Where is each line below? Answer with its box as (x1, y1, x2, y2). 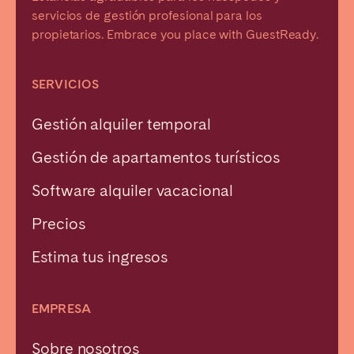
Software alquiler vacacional (32, 180, 233, 200)
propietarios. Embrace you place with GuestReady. (32, 26, 319, 42)
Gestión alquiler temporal (32, 114, 211, 134)
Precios (32, 213, 85, 233)
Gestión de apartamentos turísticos (32, 147, 281, 167)
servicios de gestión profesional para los (32, 7, 262, 23)
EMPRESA (32, 300, 92, 316)
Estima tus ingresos (32, 247, 168, 266)
